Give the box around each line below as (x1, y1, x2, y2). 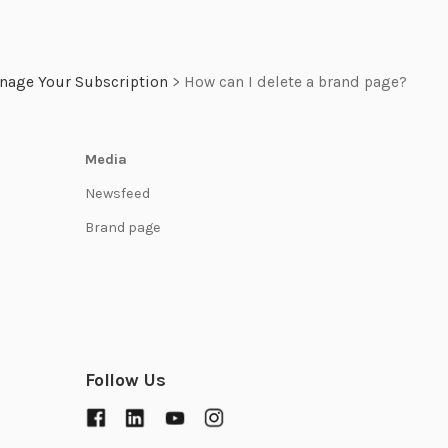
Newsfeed (85, 184, 151, 202)
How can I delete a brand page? (184, 72, 407, 91)
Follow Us (85, 368, 166, 391)
